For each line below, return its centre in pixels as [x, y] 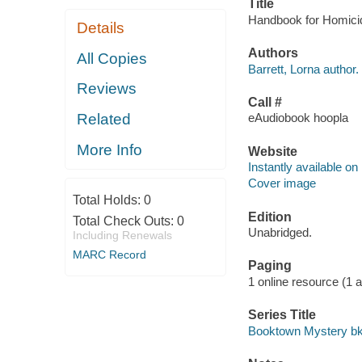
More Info [110, 149]
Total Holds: [108, 200]
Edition [269, 217]
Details [101, 28]
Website [272, 151]
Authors [273, 53]
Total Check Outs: [124, 221]
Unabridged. [280, 233]
